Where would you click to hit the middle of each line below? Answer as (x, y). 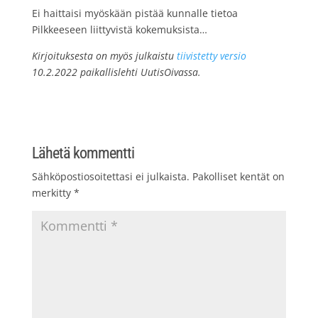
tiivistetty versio (211, 55)
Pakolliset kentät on (238, 176)
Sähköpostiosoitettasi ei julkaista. (110, 176)
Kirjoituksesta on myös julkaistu (104, 55)
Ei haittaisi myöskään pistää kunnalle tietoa (135, 13)
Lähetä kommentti (83, 153)
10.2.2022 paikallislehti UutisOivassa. (116, 72)
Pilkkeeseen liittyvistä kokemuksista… (119, 29)
